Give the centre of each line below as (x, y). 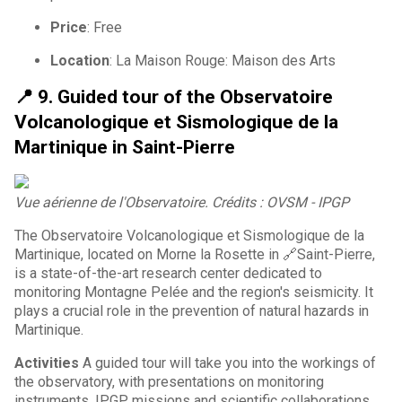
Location (80, 60)
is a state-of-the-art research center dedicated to (168, 273)
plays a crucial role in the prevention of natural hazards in (192, 310)
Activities (48, 363)
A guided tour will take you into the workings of (229, 363)
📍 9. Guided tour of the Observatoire (174, 96)
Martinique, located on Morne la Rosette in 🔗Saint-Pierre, (195, 254)
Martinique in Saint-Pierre (125, 147)
